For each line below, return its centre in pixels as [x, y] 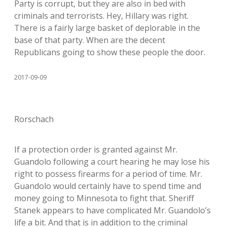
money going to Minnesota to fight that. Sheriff [104, 198]
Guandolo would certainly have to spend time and [108, 186]
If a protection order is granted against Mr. [96, 150]
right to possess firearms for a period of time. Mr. [108, 174]
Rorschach [34, 119]
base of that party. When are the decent [90, 40]
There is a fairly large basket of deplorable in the [107, 28]
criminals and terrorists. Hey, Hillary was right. [101, 16]
